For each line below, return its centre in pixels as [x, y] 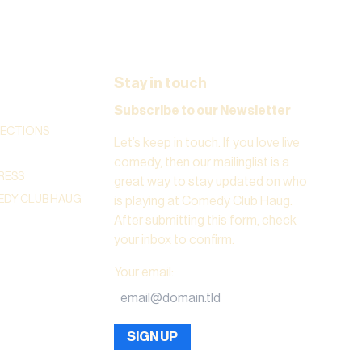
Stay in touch [160, 83]
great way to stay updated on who [210, 181]
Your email [142, 272]
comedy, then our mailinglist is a [201, 162]
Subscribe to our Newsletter [202, 110]
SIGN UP [152, 337]
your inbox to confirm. [174, 240]
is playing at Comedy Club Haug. [203, 201]
